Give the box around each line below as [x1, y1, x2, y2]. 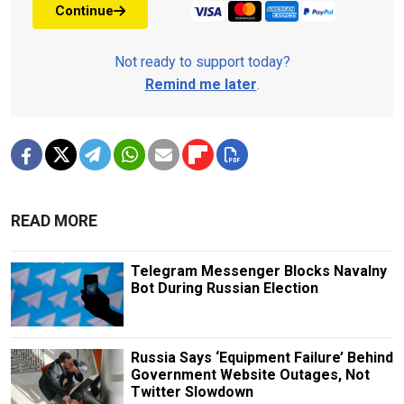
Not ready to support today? [114, 53, 290, 71]
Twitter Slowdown [130, 382, 253, 400]
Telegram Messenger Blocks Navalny [130, 262, 387, 280]
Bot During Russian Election [130, 280, 318, 298]
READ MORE [11, 212, 97, 231]
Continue [55, 2, 114, 19]
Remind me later [144, 76, 257, 94]
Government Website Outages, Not [130, 365, 370, 383]
